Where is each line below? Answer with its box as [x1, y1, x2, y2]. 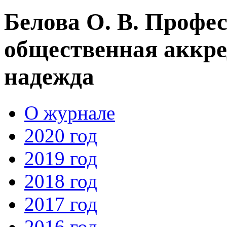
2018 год [24, 170, 97, 192]
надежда [4, 63, 94, 90]
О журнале [24, 101, 115, 124]
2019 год [24, 147, 97, 169]
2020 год [24, 124, 97, 146]
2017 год [24, 193, 97, 215]
